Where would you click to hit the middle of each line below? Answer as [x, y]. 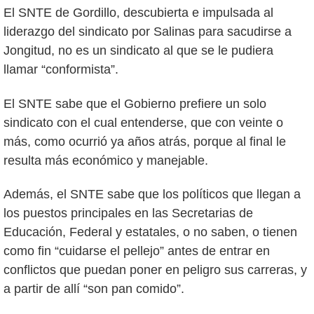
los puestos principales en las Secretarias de [128, 213]
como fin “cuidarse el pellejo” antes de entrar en [137, 251]
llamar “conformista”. [61, 69]
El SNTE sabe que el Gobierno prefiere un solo [135, 103]
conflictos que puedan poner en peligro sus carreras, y [155, 270]
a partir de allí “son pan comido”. [94, 289]
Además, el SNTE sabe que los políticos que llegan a [152, 194]
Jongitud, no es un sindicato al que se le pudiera [138, 50]
